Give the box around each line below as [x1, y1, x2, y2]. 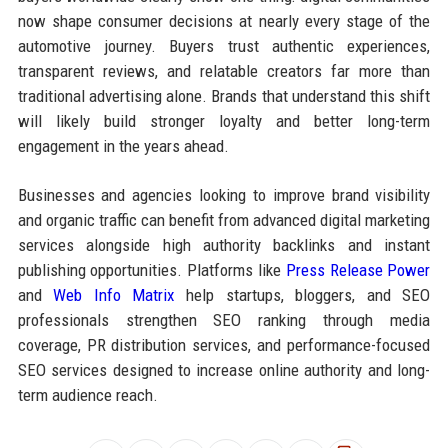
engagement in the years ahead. [17, 135, 229, 156]
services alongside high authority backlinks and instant [17, 234, 431, 255]
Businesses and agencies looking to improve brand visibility [17, 184, 431, 205]
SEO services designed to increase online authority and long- [17, 359, 431, 380]
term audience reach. [17, 384, 158, 405]
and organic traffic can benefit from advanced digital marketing [17, 209, 431, 230]
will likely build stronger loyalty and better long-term [17, 110, 431, 131]
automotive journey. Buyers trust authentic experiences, [17, 35, 431, 56]
